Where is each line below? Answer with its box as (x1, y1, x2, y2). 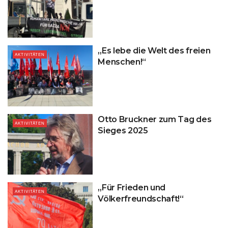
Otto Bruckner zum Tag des (98, 114, 212, 124)
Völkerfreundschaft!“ (98, 194, 184, 204)
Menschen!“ (98, 57, 146, 67)
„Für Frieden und (98, 183, 166, 193)
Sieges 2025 (98, 125, 148, 135)
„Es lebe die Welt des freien (98, 46, 211, 56)
